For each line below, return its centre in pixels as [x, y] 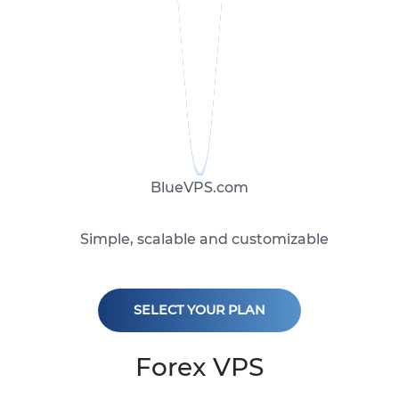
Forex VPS [199, 367]
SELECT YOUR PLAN [199, 310]
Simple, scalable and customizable [204, 240]
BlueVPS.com [199, 188]
